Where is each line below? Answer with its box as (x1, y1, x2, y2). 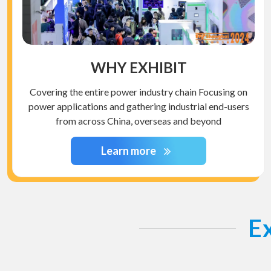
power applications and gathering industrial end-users (28, 100, 249, 113)
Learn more (100, 144, 158, 158)
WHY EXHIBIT (90, 59, 187, 77)
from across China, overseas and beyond (56, 115, 221, 127)
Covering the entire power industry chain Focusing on (30, 86, 247, 98)
